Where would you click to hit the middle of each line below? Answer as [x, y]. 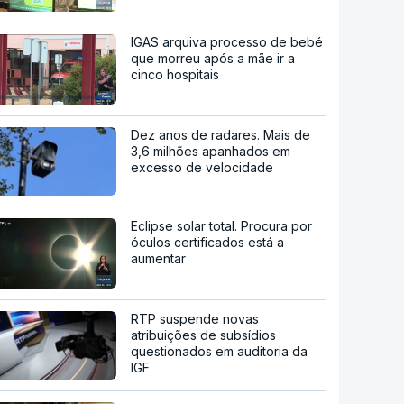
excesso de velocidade [202, 167]
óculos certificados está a [208, 242]
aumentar [159, 258]
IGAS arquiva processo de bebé [227, 42]
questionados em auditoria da [220, 351]
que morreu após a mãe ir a [213, 59]
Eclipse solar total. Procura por [222, 225]
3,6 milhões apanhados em [211, 151]
